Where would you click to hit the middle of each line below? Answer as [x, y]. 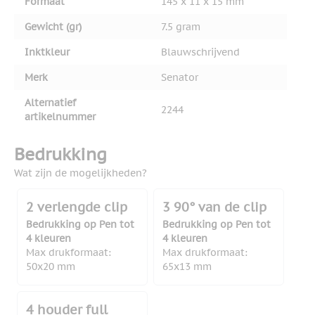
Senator [180, 78]
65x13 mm [187, 267]
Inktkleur [47, 52]
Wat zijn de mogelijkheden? [81, 173]
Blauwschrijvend [200, 52]
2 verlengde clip [77, 207]
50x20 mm [51, 267]
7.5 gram [181, 27]
